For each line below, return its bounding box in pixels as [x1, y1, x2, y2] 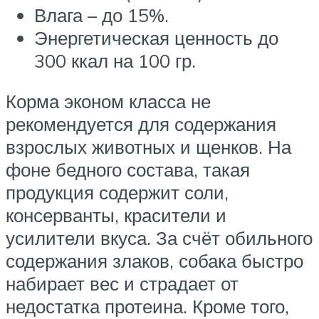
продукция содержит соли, [6, 181, 229, 204]
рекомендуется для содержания [6, 113, 276, 136]
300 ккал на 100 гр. [34, 48, 196, 72]
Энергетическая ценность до [34, 26, 278, 49]
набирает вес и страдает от [6, 272, 239, 296]
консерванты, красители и [6, 204, 226, 227]
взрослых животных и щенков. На [6, 135, 291, 159]
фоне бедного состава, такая [6, 158, 250, 182]
